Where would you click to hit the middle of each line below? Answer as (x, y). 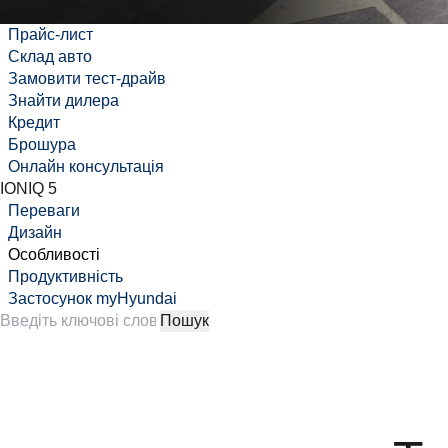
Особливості (54, 255)
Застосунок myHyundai (92, 299)
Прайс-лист (50, 35)
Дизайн (35, 233)
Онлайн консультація (86, 167)
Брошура (42, 145)
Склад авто (50, 57)
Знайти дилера (63, 101)
